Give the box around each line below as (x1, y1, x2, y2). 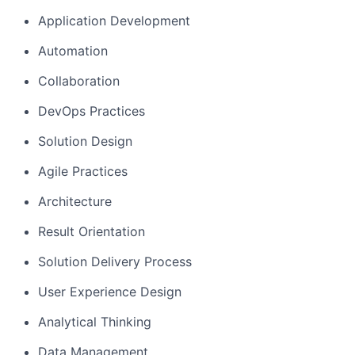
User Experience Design (38, 284, 181, 300)
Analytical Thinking (38, 314, 151, 330)
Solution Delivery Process (38, 254, 192, 269)
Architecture (38, 193, 112, 209)
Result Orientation (38, 223, 145, 239)
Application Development (38, 13, 190, 29)
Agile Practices (38, 163, 128, 179)
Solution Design (38, 133, 132, 149)
